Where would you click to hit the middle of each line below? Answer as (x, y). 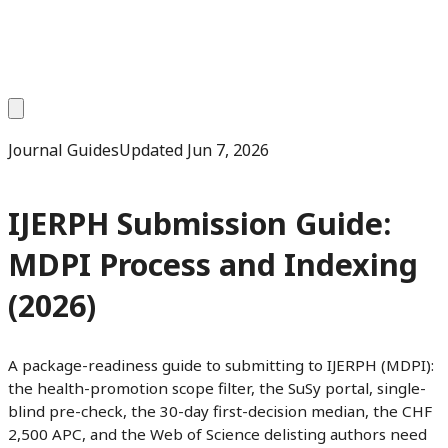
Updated (153, 150)
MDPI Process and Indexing (213, 265)
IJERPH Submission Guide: (199, 224)
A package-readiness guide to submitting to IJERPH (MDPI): (221, 364)
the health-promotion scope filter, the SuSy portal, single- (217, 387)
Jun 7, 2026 (228, 150)
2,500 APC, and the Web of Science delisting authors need (217, 433)
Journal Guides (63, 150)
